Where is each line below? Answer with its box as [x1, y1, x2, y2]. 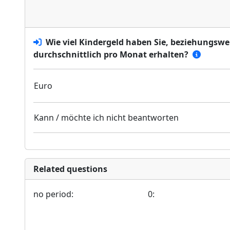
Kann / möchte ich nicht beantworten [34, 112, 179, 123]
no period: [33, 188, 73, 200]
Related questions [33, 163, 107, 175]
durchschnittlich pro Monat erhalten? [33, 49, 188, 60]
